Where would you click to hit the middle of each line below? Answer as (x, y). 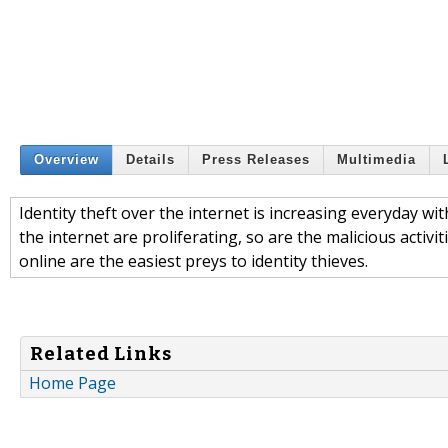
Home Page (72, 383)
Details (150, 160)
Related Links (101, 353)
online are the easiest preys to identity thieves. (193, 260)
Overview (66, 160)
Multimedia (376, 160)
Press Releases (256, 160)
